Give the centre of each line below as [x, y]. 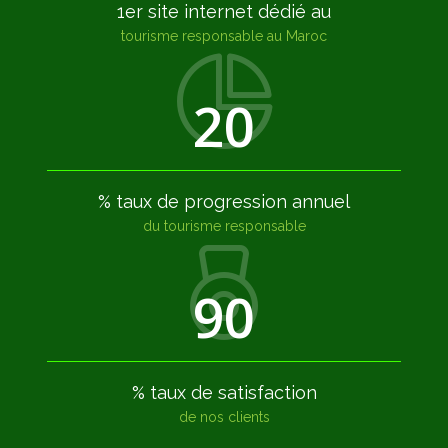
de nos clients [224, 417]
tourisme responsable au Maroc [224, 35]
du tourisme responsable [224, 226]
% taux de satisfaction [224, 393]
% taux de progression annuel [224, 202]
